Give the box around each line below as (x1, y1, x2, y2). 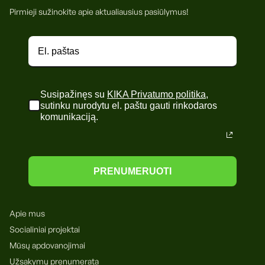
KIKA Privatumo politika (107, 89, 206, 99)
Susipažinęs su (40, 89, 107, 99)
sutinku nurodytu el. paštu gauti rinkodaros (40, 100, 217, 111)
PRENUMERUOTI (93, 166, 172, 176)
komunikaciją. (40, 111, 101, 122)
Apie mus (9, 208, 45, 218)
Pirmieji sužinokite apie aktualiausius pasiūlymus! (9, 6, 189, 17)
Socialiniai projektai (9, 224, 80, 234)
